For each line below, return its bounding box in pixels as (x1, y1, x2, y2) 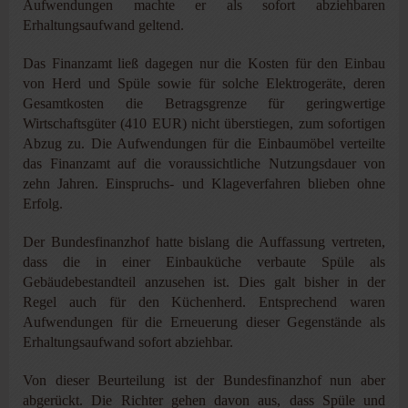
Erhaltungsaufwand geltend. (23, 16, 184, 33)
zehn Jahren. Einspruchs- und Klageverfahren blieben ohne (23, 175, 385, 191)
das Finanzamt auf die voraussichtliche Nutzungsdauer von (23, 155, 385, 171)
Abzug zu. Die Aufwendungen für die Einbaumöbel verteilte (23, 135, 385, 151)
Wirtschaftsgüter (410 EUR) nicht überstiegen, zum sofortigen (23, 115, 385, 131)
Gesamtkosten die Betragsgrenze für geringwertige (23, 95, 385, 111)
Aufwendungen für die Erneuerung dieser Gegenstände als (23, 313, 385, 330)
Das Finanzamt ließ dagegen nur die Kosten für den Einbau (23, 55, 385, 71)
